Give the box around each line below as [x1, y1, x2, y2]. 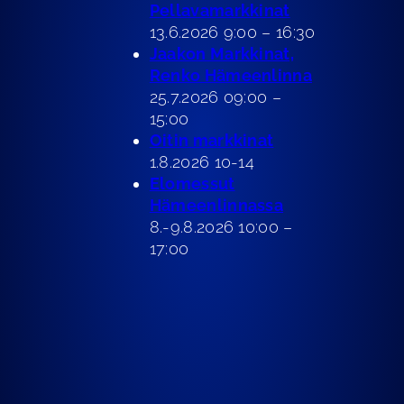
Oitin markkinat [149, 131, 274, 150]
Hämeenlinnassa [149, 196, 284, 215]
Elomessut [149, 174, 235, 193]
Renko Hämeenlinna [149, 66, 312, 85]
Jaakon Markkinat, [149, 44, 294, 63]
